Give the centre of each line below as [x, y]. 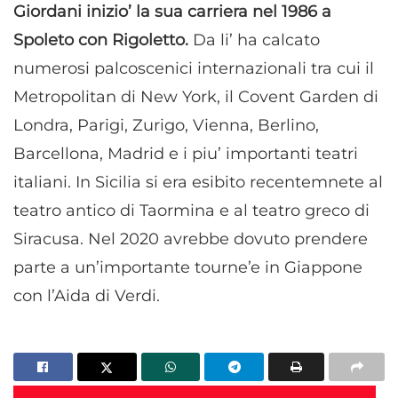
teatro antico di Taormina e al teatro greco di [191, 210]
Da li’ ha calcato [256, 40]
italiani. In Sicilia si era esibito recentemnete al [198, 182]
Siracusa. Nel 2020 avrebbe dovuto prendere [191, 239]
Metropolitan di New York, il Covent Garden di [196, 96]
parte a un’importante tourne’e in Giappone [188, 267]
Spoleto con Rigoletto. [103, 40]
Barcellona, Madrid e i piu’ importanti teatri [186, 153]
